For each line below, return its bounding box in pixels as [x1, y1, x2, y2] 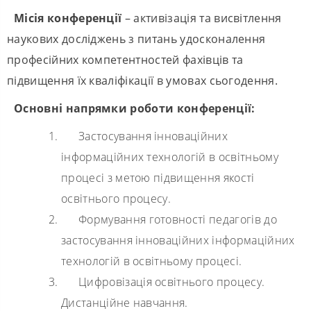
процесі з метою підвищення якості [61, 169, 255, 185]
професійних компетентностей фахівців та [7, 51, 244, 67]
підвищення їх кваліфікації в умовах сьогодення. [7, 72, 278, 88]
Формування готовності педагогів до [78, 211, 277, 227]
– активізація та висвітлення [121, 10, 282, 26]
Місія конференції [14, 10, 122, 26]
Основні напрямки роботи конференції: [14, 100, 255, 116]
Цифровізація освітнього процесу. [78, 274, 265, 289]
